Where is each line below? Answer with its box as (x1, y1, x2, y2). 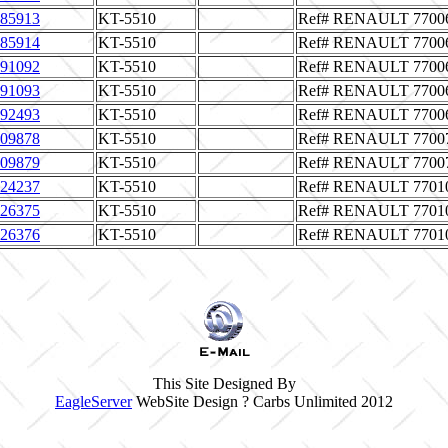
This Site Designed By (152, 375, 296, 392)
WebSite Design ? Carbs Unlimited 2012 (132, 393, 393, 410)
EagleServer (55, 393, 132, 410)
